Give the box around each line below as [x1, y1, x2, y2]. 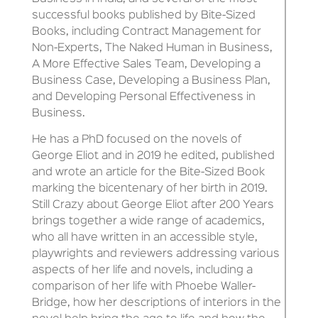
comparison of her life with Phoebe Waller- [31, 281, 256, 292]
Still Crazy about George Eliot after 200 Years [31, 199, 274, 210]
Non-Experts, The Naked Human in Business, [31, 43, 273, 53]
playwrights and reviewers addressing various [31, 248, 280, 259]
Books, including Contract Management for [31, 26, 261, 37]
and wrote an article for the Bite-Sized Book [31, 167, 265, 177]
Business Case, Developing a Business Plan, [31, 75, 270, 86]
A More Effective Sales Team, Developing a [31, 59, 261, 70]
